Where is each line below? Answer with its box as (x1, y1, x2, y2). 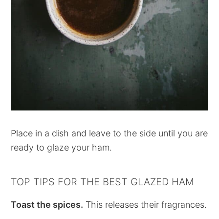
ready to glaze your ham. (11, 142, 112, 153)
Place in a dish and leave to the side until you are (11, 128, 208, 139)
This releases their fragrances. (83, 199, 207, 210)
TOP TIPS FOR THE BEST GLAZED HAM (11, 176, 195, 188)
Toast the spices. (11, 199, 84, 210)
